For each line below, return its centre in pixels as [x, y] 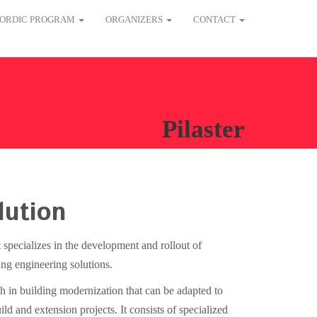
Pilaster [203, 129]
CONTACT [215, 19]
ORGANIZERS [135, 19]
